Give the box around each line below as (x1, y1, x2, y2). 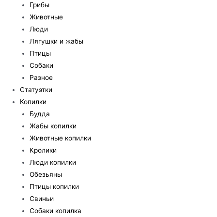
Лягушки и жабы (30, 37, 84, 46)
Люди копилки (30, 158, 77, 167)
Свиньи (30, 195, 54, 203)
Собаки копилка (30, 207, 82, 215)
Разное (30, 74, 53, 82)
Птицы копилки (30, 183, 79, 191)
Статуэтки (19, 86, 52, 94)
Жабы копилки (30, 122, 77, 130)
